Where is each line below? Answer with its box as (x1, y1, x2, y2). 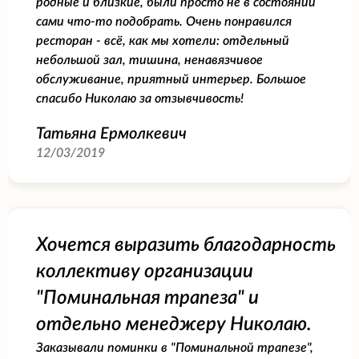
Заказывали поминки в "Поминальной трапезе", (36, 341, 313, 354)
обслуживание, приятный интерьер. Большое (36, 72, 306, 86)
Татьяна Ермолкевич (36, 125, 187, 142)
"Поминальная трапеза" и (36, 288, 259, 308)
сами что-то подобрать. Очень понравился (36, 14, 292, 28)
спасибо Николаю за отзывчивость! (36, 91, 244, 105)
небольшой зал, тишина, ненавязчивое (36, 53, 263, 67)
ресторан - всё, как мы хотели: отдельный (36, 34, 289, 47)
